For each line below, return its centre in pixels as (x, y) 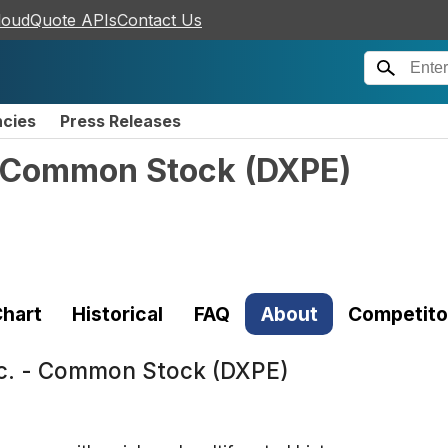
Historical (118, 313)
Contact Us (159, 20)
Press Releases (120, 121)
